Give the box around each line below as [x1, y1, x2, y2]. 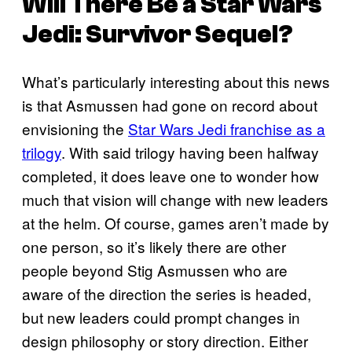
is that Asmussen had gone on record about [22, 94, 317, 116]
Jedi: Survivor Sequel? [22, 20, 293, 49]
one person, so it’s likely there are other [22, 236, 286, 258]
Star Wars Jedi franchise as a [128, 118, 325, 140]
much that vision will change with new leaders [22, 189, 328, 211]
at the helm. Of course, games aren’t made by [22, 212, 329, 234]
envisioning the [22, 118, 128, 140]
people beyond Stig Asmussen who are [22, 259, 288, 281]
